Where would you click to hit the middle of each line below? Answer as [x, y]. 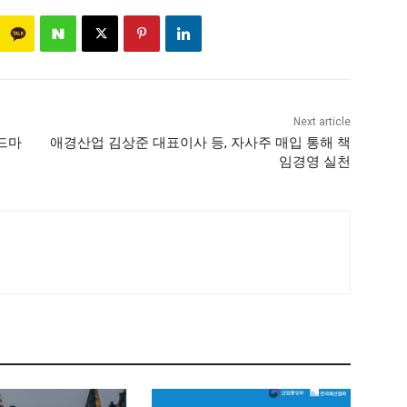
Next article [322, 122]
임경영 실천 [314, 162]
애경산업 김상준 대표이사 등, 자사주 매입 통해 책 [200, 143]
